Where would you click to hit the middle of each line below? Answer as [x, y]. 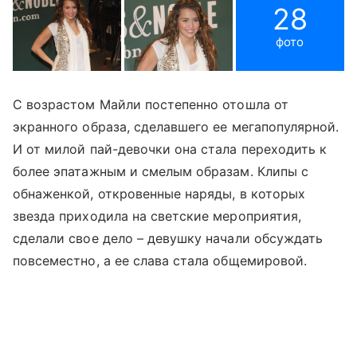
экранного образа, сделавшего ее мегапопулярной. [176, 126]
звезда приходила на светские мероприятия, [157, 216]
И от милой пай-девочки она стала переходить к [170, 149]
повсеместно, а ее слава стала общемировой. [160, 260]
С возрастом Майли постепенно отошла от [151, 104]
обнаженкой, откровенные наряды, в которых [159, 193]
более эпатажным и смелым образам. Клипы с [161, 171]
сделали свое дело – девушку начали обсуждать [168, 238]
